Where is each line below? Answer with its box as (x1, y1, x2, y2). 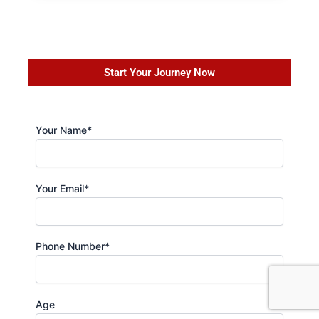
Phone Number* (36, 240, 110, 253)
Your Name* (36, 124, 92, 137)
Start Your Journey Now (104, 66, 215, 80)
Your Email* (36, 182, 89, 194)
